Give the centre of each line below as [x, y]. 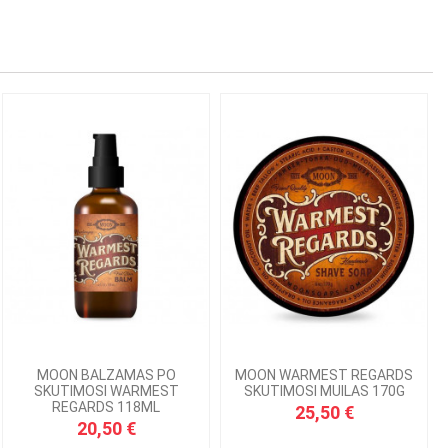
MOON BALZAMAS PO [106, 374]
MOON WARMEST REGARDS [324, 374]
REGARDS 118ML [106, 406]
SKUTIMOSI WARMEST [106, 390]
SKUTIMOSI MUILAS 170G [324, 390]
